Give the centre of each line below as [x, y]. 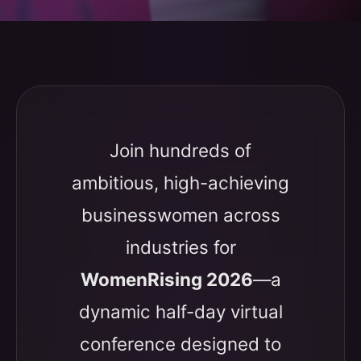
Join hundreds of [180, 150]
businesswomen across [180, 215]
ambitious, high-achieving [180, 183]
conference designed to [180, 344]
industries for [180, 247]
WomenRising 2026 [166, 279]
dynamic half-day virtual [180, 311]
